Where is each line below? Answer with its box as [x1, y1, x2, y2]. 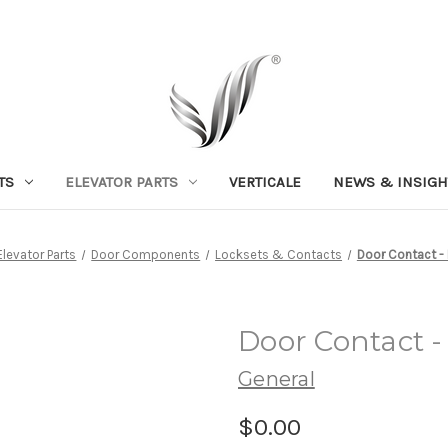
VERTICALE [228, 172, 301, 191]
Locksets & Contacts [215, 246, 343, 262]
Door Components [91, 246, 201, 262]
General [238, 366, 315, 391]
